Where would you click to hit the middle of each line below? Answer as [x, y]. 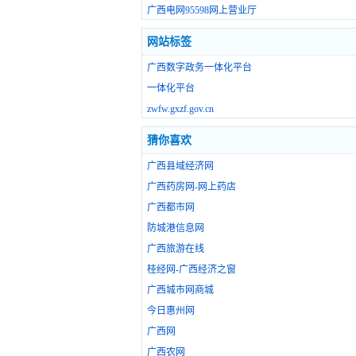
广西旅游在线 [176, 249]
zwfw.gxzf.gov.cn [180, 109]
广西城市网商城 [180, 290]
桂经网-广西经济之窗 [192, 270]
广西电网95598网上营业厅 [202, 11]
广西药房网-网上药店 [192, 187]
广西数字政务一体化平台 [199, 68]
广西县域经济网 [180, 166]
